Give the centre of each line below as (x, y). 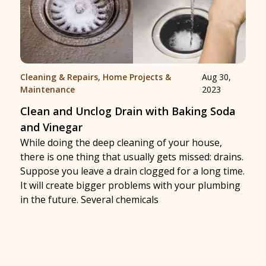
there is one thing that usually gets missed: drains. (132, 157)
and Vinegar (51, 127)
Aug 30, (216, 77)
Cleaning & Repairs (59, 77)
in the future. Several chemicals (89, 200)
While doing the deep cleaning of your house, (121, 143)
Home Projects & (137, 77)
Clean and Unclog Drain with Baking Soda (128, 111)
